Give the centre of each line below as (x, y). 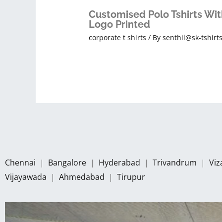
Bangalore (67, 162)
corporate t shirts (117, 38)
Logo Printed (119, 25)
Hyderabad (120, 162)
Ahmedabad (83, 177)
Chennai (20, 162)
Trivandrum (176, 162)
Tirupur (131, 177)
